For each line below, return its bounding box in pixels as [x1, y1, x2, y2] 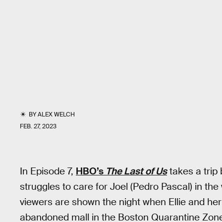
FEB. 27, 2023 [20, 122, 56, 130]
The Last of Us [106, 165, 167, 177]
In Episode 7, [20, 165, 76, 177]
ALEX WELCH [38, 111, 75, 118]
